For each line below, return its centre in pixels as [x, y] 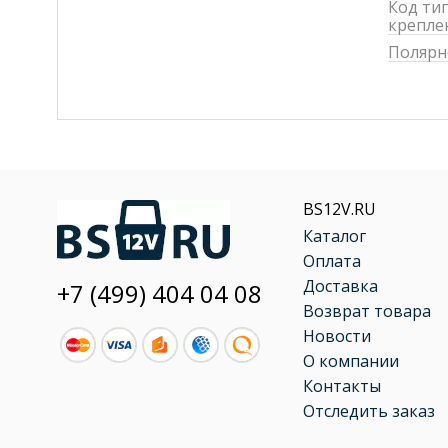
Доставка [340, 286]
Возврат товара [367, 311]
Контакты [342, 386]
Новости [337, 336]
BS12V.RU [339, 209]
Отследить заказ [369, 411]
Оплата [332, 261]
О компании [351, 361]
